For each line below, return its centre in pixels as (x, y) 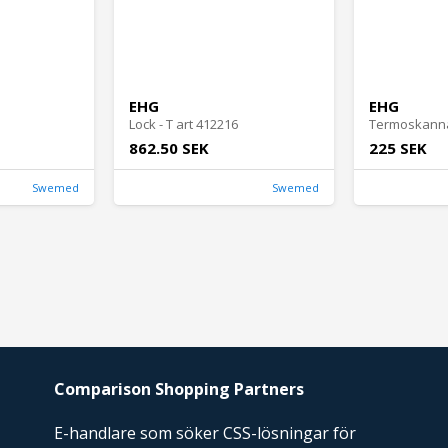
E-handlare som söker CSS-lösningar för (205, 432)
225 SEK (398, 148)
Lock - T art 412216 (183, 124)
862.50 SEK (169, 148)
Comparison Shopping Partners (179, 389)
